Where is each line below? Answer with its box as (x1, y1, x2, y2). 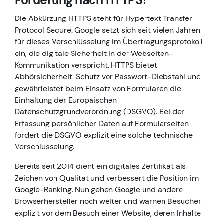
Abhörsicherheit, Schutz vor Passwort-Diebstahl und (15, 72, 201, 82)
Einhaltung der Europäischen (15, 95, 117, 106)
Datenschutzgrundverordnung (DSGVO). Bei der (15, 107, 184, 117)
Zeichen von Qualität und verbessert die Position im (15, 173, 199, 183)
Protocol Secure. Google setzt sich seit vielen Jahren (15, 25, 200, 36)
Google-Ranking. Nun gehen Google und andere (15, 184, 183, 195)
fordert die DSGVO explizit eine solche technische (15, 130, 193, 141)
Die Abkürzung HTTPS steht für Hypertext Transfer (15, 13, 192, 24)
